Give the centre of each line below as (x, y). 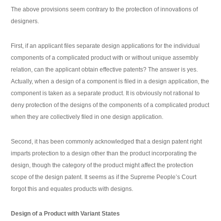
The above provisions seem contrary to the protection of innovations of (105, 10)
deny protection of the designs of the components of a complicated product (110, 105)
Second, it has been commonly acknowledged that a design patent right (107, 142)
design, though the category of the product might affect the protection (102, 166)
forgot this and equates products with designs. (72, 189)
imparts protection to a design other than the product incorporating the (104, 154)
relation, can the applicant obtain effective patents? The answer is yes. (105, 70)
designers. (25, 21)
